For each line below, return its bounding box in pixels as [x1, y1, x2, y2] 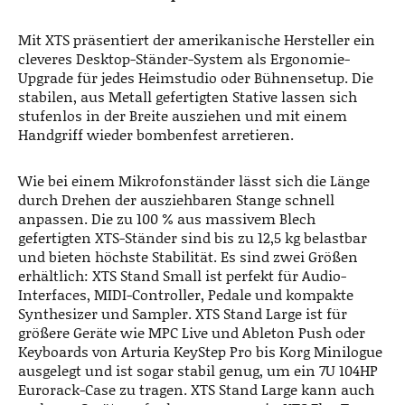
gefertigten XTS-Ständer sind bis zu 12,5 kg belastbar [18, 226, 367, 248]
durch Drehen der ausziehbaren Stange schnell [18, 188, 334, 210]
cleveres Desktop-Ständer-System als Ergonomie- [18, 47, 350, 69]
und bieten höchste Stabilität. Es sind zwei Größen [18, 245, 358, 267]
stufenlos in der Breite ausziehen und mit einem [18, 104, 347, 126]
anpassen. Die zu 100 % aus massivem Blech [18, 207, 316, 229]
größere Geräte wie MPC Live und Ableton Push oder [18, 321, 365, 343]
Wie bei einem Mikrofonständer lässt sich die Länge [18, 169, 370, 191]
